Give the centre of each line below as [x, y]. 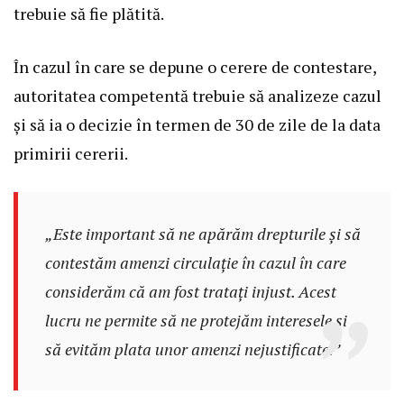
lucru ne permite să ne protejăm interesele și [196, 321]
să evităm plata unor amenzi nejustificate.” [192, 349]
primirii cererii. [71, 154]
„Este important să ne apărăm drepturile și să [202, 234]
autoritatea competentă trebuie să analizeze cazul [197, 96]
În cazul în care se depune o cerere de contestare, [195, 67]
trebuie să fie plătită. [89, 14]
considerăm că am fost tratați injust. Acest [190, 292]
